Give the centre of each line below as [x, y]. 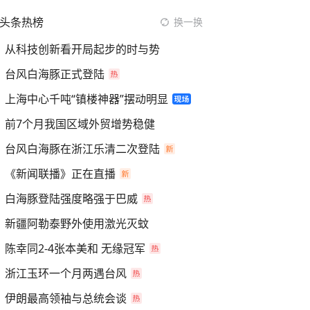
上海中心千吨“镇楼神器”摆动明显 [86, 99]
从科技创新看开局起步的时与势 [82, 49]
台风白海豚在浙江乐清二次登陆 [82, 149]
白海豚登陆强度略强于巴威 [71, 199]
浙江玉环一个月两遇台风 [66, 273]
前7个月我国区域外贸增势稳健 [80, 124]
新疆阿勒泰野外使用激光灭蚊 [77, 224]
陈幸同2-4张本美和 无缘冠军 [75, 248]
